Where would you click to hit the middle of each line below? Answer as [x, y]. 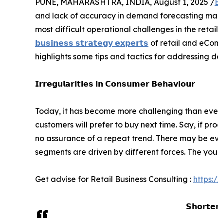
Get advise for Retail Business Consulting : [114, 179]
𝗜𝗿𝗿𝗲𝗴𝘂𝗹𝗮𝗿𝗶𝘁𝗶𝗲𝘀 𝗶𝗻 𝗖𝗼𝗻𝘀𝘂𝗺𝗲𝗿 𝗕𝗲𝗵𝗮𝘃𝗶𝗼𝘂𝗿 [115, 84]
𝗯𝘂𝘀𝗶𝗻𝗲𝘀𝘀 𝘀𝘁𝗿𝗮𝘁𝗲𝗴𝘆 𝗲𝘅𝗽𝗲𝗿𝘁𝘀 [92, 43]
